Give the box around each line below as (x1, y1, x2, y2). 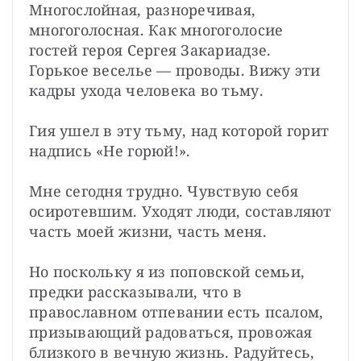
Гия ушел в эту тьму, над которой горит (29, 120, 330, 140)
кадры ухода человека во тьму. (29, 80, 263, 100)
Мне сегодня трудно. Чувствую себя (29, 180, 298, 201)
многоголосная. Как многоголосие (29, 19, 284, 39)
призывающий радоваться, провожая (29, 322, 313, 342)
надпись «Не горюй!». (29, 140, 191, 160)
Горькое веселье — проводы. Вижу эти (29, 60, 321, 80)
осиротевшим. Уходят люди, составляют (29, 201, 332, 221)
